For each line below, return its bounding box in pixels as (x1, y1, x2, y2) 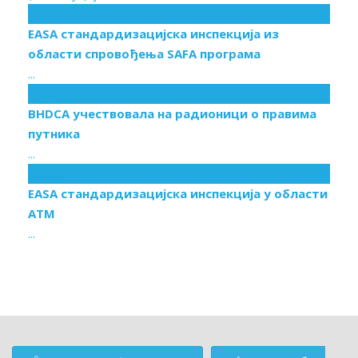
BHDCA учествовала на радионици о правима (28, 105, 316, 122)
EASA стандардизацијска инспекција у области (28, 185, 328, 202)
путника (28, 125, 80, 142)
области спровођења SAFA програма (28, 46, 261, 62)
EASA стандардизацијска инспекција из (28, 26, 279, 42)
